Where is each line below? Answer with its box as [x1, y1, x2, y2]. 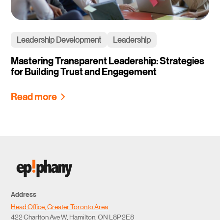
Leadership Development [17, 34, 102, 45]
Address [11, 189, 37, 199]
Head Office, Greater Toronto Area [11, 201, 109, 211]
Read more [11, 89, 57, 103]
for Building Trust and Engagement [11, 64, 157, 78]
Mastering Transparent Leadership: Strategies [11, 54, 205, 67]
